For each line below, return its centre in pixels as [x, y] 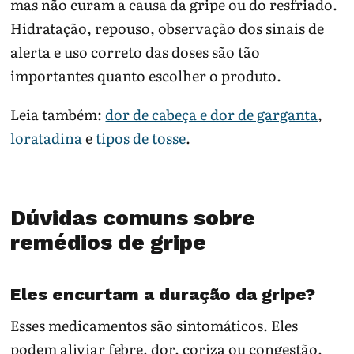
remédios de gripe [109, 243]
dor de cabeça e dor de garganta [212, 114]
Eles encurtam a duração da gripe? [163, 294]
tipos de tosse [141, 137]
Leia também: [58, 114]
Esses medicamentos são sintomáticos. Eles [154, 326]
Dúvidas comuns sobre [133, 218]
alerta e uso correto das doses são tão [136, 51]
